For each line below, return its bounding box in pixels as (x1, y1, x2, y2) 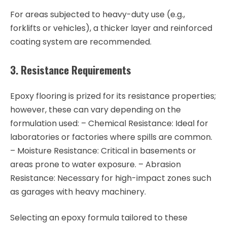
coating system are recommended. (10, 36, 152, 48)
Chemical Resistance (88, 118, 172, 130)
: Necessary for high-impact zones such (54, 172, 211, 184)
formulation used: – (10, 118, 88, 130)
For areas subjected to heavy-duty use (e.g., (10, 9, 185, 21)
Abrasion (145, 159, 181, 171)
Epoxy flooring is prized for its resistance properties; (10, 90, 216, 102)
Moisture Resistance (17, 145, 97, 157)
